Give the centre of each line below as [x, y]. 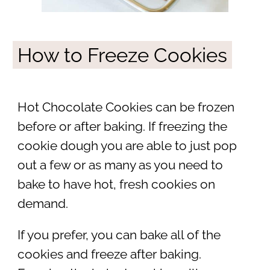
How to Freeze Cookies [122, 55]
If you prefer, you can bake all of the [119, 235]
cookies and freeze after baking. [109, 255]
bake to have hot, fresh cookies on [116, 184]
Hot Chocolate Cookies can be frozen [126, 107]
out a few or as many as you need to [120, 165]
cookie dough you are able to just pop [127, 146]
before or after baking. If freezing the [122, 126]
